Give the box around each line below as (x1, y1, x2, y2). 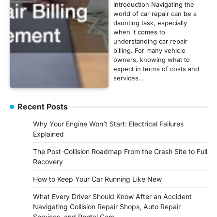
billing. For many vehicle (113, 46, 186, 55)
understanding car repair (113, 37, 187, 46)
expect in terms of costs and (113, 65, 199, 73)
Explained (33, 130, 64, 139)
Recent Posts (17, 102, 68, 112)
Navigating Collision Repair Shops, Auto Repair (33, 202, 181, 211)
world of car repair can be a (113, 10, 197, 18)
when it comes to (113, 28, 165, 36)
